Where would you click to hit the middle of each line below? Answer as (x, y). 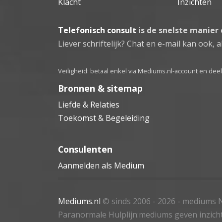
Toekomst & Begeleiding (104, 118)
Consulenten (85, 149)
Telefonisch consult (97, 30)
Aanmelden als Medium (101, 165)
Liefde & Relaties (89, 104)
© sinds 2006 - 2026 (139, 201)
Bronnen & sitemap (100, 88)
